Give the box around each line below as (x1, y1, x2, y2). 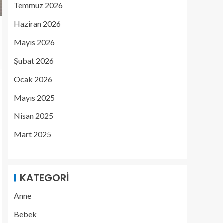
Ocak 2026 (14, 74, 52, 84)
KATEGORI (20, 171, 69, 185)
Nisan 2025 (14, 111, 53, 120)
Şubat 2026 (14, 56, 54, 65)
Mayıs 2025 (14, 93, 55, 102)
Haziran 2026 (14, 19, 61, 28)
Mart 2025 (14, 129, 51, 139)
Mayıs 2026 (14, 37, 55, 47)
